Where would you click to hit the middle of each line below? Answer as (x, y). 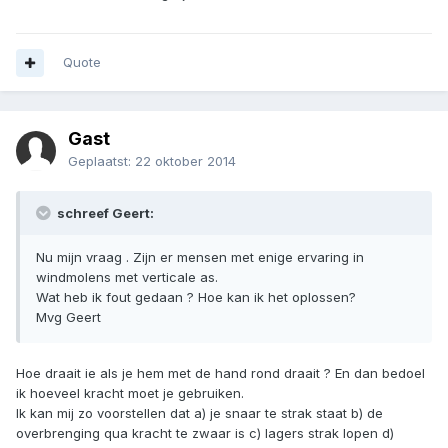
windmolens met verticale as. (127, 277)
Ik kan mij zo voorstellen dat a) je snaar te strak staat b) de (199, 413)
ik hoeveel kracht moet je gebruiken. (130, 393)
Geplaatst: (101, 161)
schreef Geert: (104, 213)
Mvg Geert (68, 317)
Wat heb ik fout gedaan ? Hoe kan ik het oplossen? (196, 297)
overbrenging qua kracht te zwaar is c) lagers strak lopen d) (205, 433)
